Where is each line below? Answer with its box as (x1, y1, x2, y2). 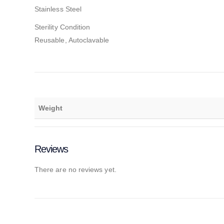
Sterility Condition (34, 22, 90, 31)
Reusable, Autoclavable (34, 35, 109, 44)
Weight (38, 103, 62, 112)
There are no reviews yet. (34, 165, 116, 173)
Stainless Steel (34, 4, 82, 13)
